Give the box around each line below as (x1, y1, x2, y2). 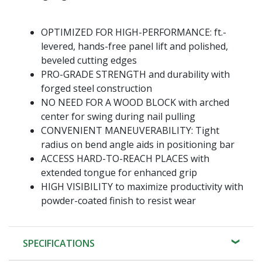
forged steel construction (41, 81, 152, 95)
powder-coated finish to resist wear (41, 194, 196, 207)
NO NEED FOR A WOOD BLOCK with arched (41, 95, 229, 109)
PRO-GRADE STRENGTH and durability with (41, 67, 230, 81)
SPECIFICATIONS (23, 236, 95, 250)
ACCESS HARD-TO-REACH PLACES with (41, 151, 209, 165)
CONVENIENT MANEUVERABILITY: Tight (41, 123, 219, 137)
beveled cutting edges (41, 53, 137, 67)
